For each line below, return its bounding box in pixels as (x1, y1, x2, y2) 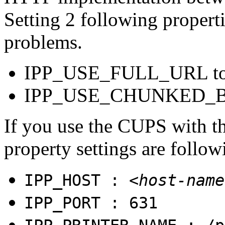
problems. (4, 31, 82, 53)
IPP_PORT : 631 (24, 193, 158, 212)
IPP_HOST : (24, 171, 129, 189)
